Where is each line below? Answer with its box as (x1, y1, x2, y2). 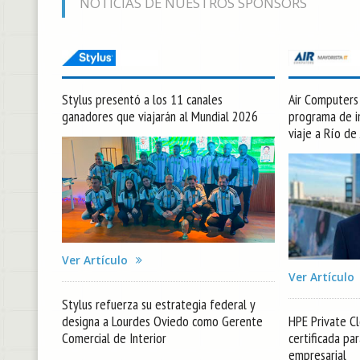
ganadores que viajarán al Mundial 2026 (62, 106, 258, 125)
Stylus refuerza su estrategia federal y (62, 295, 255, 314)
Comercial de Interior (62, 329, 166, 348)
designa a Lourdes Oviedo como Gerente (62, 312, 263, 331)
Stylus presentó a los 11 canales (62, 89, 223, 108)
